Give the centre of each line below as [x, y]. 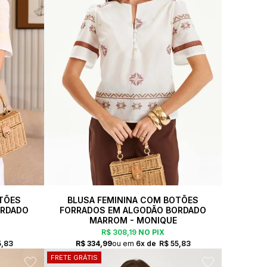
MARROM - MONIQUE [133, 220]
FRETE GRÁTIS [74, 257]
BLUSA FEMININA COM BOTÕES [133, 200]
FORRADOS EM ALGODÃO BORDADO [133, 210]
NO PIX [150, 232]
